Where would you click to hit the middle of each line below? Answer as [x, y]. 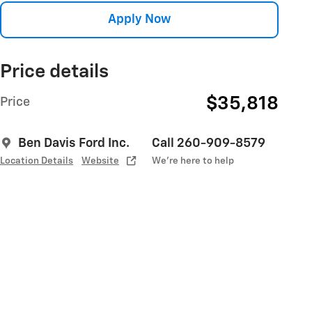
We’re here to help [193, 161]
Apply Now [139, 19]
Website [100, 161]
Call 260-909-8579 [209, 143]
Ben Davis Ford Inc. [74, 143]
